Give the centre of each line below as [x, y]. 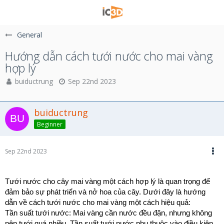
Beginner [50, 124]
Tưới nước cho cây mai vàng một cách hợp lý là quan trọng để [107, 181]
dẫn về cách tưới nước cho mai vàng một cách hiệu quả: [98, 202]
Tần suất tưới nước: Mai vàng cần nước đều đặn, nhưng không [108, 213]
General [29, 35]
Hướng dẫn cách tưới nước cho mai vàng [109, 56]
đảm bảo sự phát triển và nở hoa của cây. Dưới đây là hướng [105, 192]
